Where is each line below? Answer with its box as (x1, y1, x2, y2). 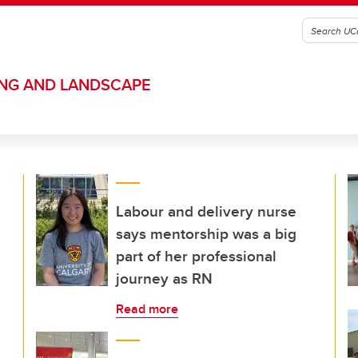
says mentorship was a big (116, 222, 296, 245)
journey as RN (116, 267, 213, 289)
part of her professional (116, 245, 276, 267)
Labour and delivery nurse (116, 200, 296, 222)
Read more (116, 300, 178, 318)
